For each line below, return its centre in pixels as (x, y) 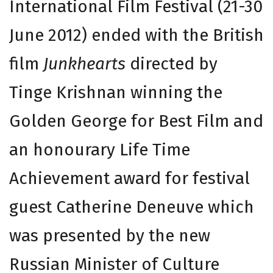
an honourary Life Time (100, 149)
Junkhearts (84, 63)
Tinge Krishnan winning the (116, 92)
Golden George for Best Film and (136, 121)
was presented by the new (110, 235)
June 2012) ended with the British (136, 35)
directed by (172, 63)
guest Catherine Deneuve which (132, 207)
